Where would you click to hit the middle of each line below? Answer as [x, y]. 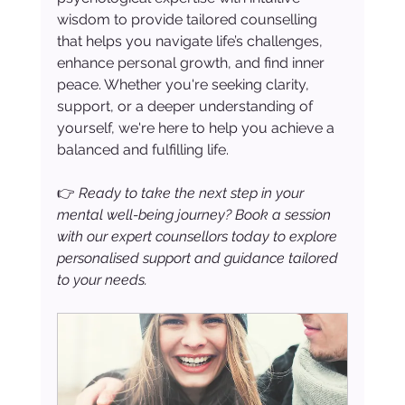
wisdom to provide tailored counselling [188, 20]
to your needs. [102, 280]
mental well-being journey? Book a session [195, 215]
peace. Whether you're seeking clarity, [184, 85]
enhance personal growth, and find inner [192, 63]
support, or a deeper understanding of [186, 107]
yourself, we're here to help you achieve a [197, 128]
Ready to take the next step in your [193, 193]
